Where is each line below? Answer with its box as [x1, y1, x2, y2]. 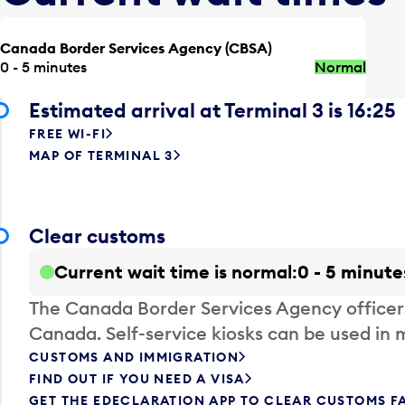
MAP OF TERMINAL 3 [29, 146, 174, 164]
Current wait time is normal [54, 259, 292, 283]
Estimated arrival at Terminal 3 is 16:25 [29, 97, 396, 123]
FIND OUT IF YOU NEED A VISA [29, 370, 245, 387]
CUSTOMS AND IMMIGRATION [29, 348, 240, 365]
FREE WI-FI [29, 125, 106, 142]
